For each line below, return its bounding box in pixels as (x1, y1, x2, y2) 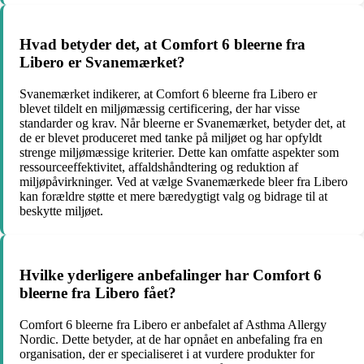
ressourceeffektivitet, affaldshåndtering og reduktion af (19, 160, 298, 175)
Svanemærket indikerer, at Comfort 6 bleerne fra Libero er (19, 87, 317, 102)
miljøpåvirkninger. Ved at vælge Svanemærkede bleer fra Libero (19, 175, 348, 189)
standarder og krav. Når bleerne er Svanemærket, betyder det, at (19, 116, 345, 131)
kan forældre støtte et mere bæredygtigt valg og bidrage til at (19, 189, 327, 204)
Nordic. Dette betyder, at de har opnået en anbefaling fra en (19, 331, 323, 346)
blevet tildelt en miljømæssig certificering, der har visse (19, 102, 300, 116)
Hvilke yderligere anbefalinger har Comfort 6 (19, 266, 322, 284)
